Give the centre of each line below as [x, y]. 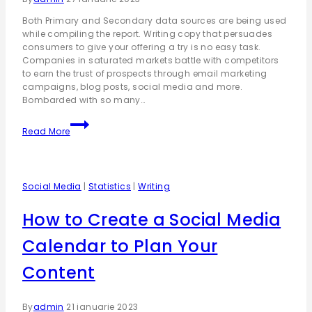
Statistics [110, 186]
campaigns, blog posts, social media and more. [132, 86]
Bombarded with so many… [84, 100]
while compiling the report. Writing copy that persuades [147, 33]
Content [59, 272]
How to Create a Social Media [152, 219]
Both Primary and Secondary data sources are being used [155, 20]
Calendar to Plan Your [120, 246]
